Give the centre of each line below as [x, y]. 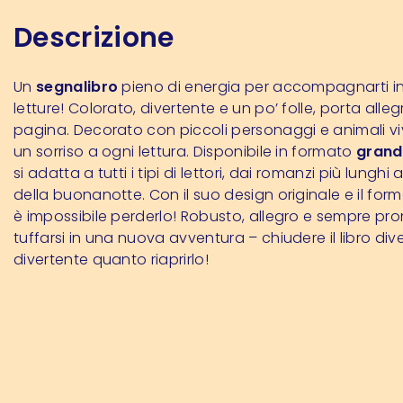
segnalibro [77, 86]
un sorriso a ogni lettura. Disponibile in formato [185, 151]
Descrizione [94, 37]
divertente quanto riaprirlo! [111, 259]
